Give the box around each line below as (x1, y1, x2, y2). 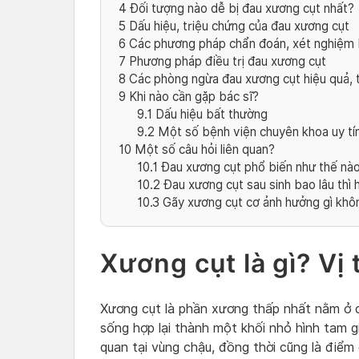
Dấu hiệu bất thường (151, 107, 268, 123)
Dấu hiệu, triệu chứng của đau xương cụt (126, 18, 349, 34)
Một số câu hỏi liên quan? (131, 142, 275, 158)
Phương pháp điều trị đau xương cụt (126, 54, 326, 70)
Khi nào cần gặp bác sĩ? (126, 89, 259, 105)
